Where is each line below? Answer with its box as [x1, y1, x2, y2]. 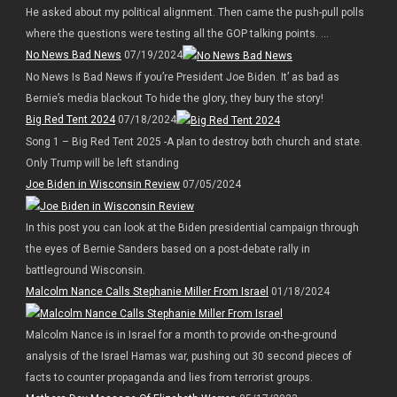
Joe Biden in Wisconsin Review [25, 177, 180, 191]
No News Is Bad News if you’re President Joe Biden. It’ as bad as [25, 71, 339, 84]
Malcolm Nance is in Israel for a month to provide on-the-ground [25, 328, 337, 341]
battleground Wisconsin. [25, 263, 145, 276]
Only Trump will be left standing [25, 156, 179, 169]
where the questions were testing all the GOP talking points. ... [25, 27, 329, 41]
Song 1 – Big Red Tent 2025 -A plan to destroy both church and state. [25, 135, 362, 148]
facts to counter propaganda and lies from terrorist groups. [25, 370, 313, 384]
